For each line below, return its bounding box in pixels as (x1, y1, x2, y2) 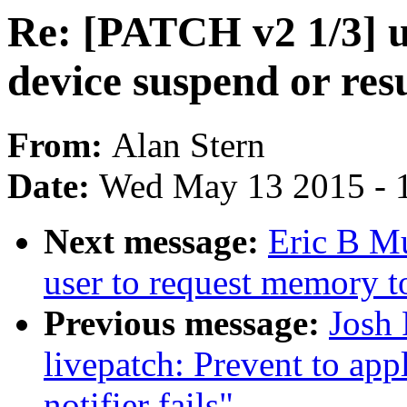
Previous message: (44, 303, 329, 343)
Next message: (44, 222, 268, 262)
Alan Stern (112, 125, 265, 165)
